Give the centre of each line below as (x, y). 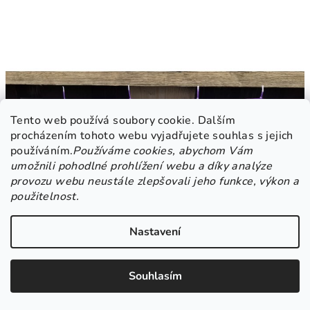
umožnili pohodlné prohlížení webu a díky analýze (142, 166)
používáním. (42, 151)
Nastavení (155, 232)
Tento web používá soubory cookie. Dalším (123, 120)
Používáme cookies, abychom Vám (163, 151)
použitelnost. (45, 197)
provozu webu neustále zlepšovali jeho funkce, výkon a (155, 181)
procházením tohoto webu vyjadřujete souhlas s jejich (152, 136)
